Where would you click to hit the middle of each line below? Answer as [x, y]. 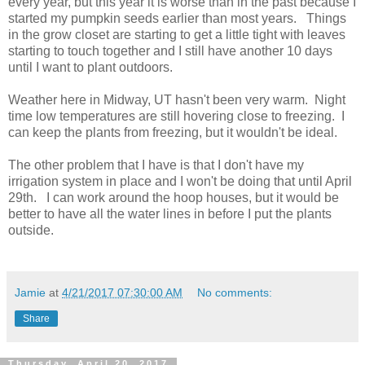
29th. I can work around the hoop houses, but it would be [174, 197]
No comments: [235, 292]
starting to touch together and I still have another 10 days [170, 51]
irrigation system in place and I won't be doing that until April [180, 181]
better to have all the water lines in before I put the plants [170, 213]
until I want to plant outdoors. [90, 67]
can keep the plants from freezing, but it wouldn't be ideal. [173, 132]
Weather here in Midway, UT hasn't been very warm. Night [177, 99]
